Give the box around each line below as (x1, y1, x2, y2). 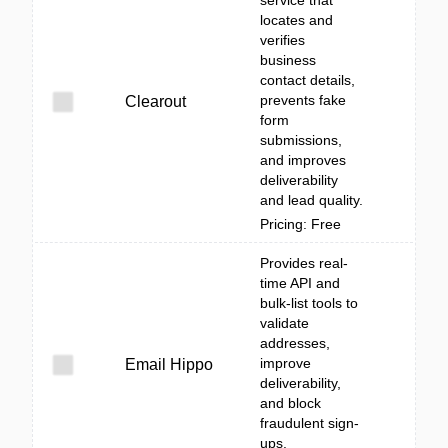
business (260, 52, 316, 68)
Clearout (125, 93, 186, 110)
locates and (260, 12, 333, 28)
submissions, (260, 132, 342, 148)
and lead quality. (260, 192, 363, 208)
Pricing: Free (260, 216, 341, 232)
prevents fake (260, 92, 346, 108)
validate (260, 315, 309, 331)
